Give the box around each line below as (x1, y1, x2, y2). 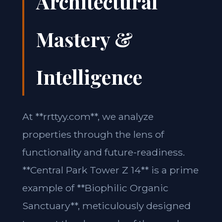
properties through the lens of (22, 128, 164, 140)
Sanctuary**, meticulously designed (22, 200, 191, 212)
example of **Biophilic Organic (22, 182, 168, 194)
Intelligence (36, 63, 142, 90)
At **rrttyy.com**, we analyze (22, 111, 154, 122)
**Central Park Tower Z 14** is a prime (22, 164, 199, 176)
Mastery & (36, 26, 133, 52)
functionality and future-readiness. (22, 146, 185, 158)
